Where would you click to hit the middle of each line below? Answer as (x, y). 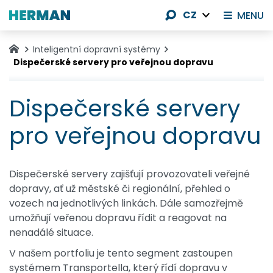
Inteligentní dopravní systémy (97, 49)
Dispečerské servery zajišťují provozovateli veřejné (129, 174)
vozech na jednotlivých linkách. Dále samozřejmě (126, 204)
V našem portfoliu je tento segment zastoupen (121, 253)
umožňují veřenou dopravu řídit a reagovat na (118, 218)
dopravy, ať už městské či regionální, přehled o (120, 189)
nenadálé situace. (51, 233)
